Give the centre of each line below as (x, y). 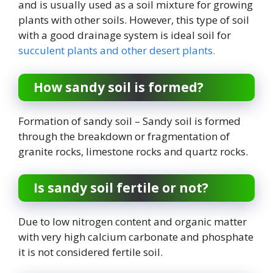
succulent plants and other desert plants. (117, 51)
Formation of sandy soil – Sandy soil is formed (129, 121)
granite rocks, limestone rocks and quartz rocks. (134, 151)
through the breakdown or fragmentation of (124, 136)
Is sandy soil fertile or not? (121, 188)
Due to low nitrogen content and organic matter (133, 222)
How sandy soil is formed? (119, 87)
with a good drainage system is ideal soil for (125, 35)
